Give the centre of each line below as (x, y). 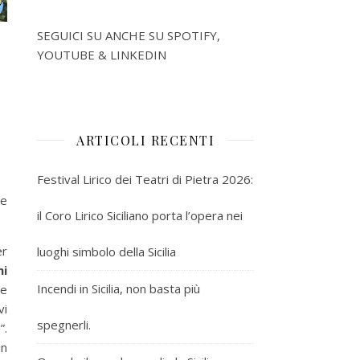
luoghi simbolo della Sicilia (106, 251)
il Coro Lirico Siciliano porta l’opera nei (140, 215)
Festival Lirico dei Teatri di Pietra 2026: (145, 179)
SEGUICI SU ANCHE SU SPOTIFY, (129, 35)
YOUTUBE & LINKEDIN (102, 54)
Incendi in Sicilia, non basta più (119, 288)
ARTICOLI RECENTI (145, 140)
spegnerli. (64, 324)
